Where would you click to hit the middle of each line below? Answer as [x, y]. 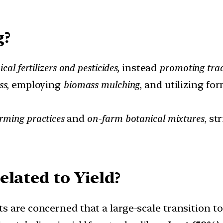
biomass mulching [101, 85]
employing [37, 85]
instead [140, 68]
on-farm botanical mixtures [145, 119]
